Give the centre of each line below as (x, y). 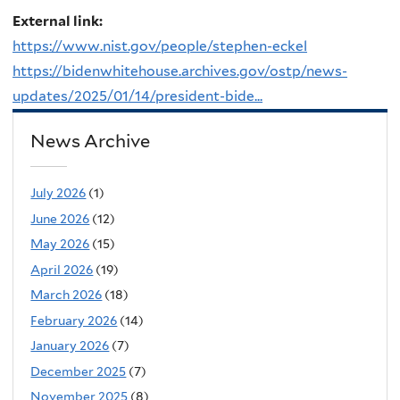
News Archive (91, 141)
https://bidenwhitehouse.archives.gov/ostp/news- (180, 71)
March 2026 (67, 295)
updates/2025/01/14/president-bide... (137, 96)
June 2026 (60, 218)
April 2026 (62, 269)
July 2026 (58, 193)
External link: (59, 21)
